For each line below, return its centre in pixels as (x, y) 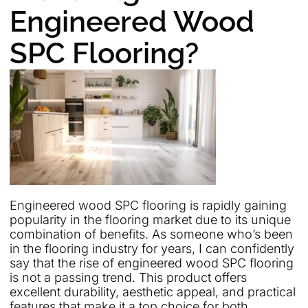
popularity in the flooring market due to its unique (150, 219)
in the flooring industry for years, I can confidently (152, 248)
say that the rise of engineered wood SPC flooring (152, 263)
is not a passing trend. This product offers (128, 277)
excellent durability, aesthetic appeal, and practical (153, 291)
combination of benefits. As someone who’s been (151, 234)
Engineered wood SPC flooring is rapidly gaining (148, 205)
